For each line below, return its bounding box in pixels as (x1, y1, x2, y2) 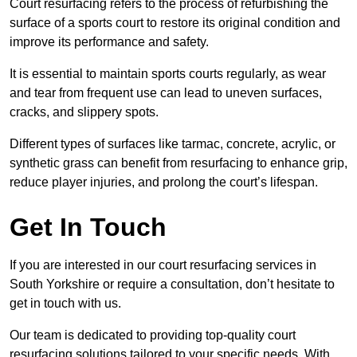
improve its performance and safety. (10, 35, 209, 49)
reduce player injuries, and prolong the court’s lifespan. (10, 175, 318, 190)
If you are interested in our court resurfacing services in (10, 258, 316, 273)
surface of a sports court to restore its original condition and (10, 16, 340, 30)
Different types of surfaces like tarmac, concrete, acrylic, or (10, 137, 335, 151)
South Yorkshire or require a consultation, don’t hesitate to (10, 277, 335, 292)
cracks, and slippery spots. (10, 105, 159, 120)
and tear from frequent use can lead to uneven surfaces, (10, 86, 322, 100)
